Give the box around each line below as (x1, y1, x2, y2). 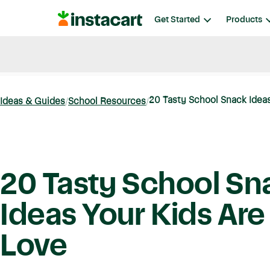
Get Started (154, 15, 200, 24)
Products (226, 15, 262, 24)
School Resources (68, 97, 146, 107)
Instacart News (92, 51, 151, 60)
